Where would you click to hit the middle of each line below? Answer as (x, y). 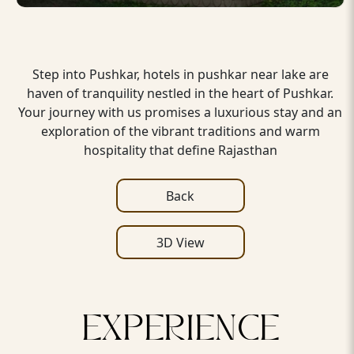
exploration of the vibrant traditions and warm (180, 131)
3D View (180, 242)
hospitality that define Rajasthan (180, 150)
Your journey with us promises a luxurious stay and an (180, 112)
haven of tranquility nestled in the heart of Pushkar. (180, 93)
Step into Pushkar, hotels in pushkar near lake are (180, 74)
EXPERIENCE (180, 333)
